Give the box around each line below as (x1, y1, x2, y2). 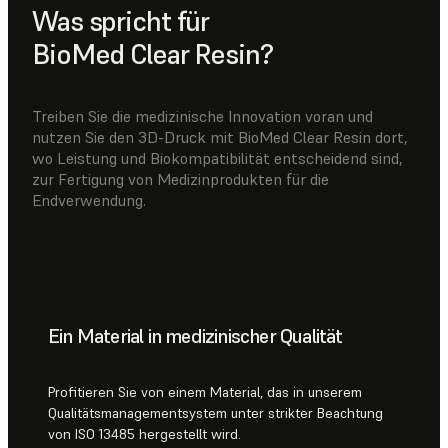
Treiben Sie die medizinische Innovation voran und (32, 105, 373, 126)
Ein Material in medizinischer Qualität (48, 322, 343, 349)
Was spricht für (32, 3, 210, 39)
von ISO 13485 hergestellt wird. (48, 424, 241, 443)
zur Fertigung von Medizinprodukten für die (32, 168, 329, 189)
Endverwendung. (32, 189, 146, 210)
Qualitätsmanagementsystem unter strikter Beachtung (48, 403, 383, 422)
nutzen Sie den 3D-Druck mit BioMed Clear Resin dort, (32, 126, 408, 147)
